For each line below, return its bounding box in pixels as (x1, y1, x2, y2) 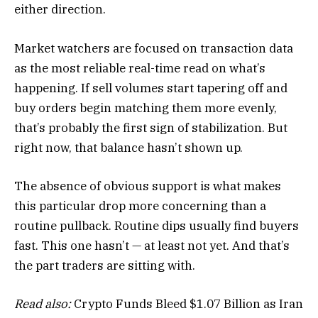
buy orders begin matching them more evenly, (14, 99, 277, 116)
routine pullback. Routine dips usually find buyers (14, 217, 299, 234)
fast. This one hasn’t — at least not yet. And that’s (14, 237, 290, 253)
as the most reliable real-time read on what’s (14, 60, 265, 76)
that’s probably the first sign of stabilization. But (14, 119, 287, 136)
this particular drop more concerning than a (14, 197, 266, 214)
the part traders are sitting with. (14, 257, 195, 273)
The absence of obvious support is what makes (14, 177, 281, 194)
